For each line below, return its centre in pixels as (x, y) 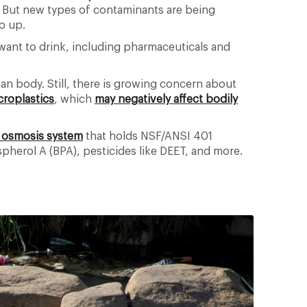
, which (74, 100)
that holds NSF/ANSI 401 (148, 137)
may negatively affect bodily (166, 100)
